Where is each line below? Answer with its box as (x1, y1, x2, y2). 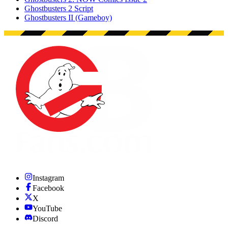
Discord (33, 214, 58, 223)
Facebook (33, 184, 64, 193)
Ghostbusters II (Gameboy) (24, 13, 112, 22)
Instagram (33, 174, 64, 183)
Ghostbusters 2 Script (24, 4, 93, 13)
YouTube (33, 204, 62, 213)
